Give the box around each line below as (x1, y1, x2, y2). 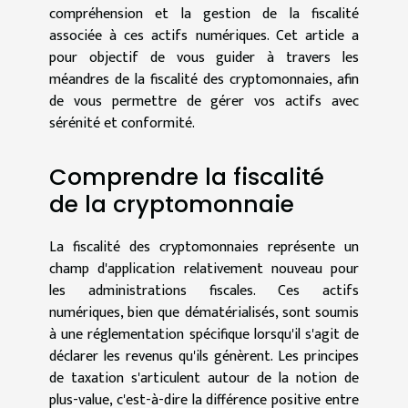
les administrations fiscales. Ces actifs (49, 278, 359, 303)
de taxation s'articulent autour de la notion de (49, 365, 359, 391)
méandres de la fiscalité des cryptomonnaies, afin (49, 67, 359, 93)
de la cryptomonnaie (49, 188, 294, 220)
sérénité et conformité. (49, 111, 195, 137)
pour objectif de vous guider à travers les (49, 46, 359, 71)
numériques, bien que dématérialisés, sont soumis (49, 300, 359, 325)
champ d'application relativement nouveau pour (49, 256, 359, 281)
